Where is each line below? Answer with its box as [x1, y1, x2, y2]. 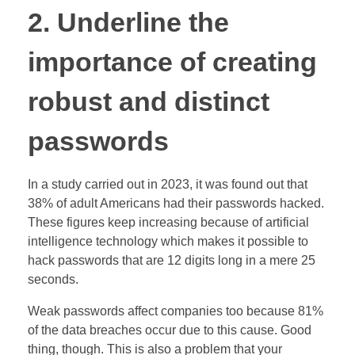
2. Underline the [28, 8, 229, 38]
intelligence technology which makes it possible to [28, 234, 308, 248]
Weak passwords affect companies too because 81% [28, 303, 323, 318]
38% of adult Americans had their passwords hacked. [28, 196, 324, 210]
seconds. [28, 272, 78, 286]
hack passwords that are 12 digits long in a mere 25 [28, 253, 315, 267]
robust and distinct [28, 87, 269, 117]
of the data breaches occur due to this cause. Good [28, 323, 311, 337]
